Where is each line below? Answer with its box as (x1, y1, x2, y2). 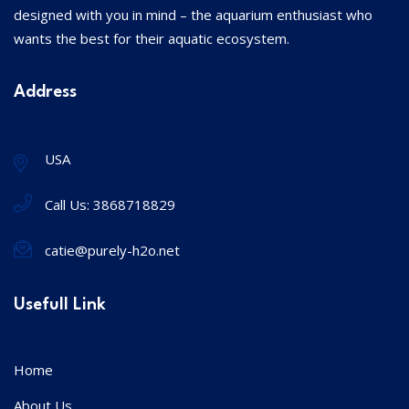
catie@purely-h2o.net (45, 240, 180, 259)
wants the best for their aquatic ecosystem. (14, 28, 289, 47)
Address (14, 83, 77, 100)
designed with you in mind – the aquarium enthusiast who (14, 5, 372, 24)
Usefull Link (14, 296, 106, 313)
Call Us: (45, 194, 93, 214)
